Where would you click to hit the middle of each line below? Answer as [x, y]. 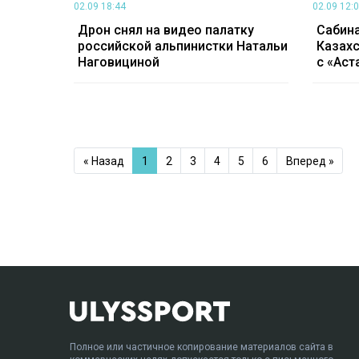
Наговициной [119, 63]
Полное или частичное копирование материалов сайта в [202, 347]
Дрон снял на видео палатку [166, 30]
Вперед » [310, 161]
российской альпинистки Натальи [183, 46]
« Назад [103, 161]
